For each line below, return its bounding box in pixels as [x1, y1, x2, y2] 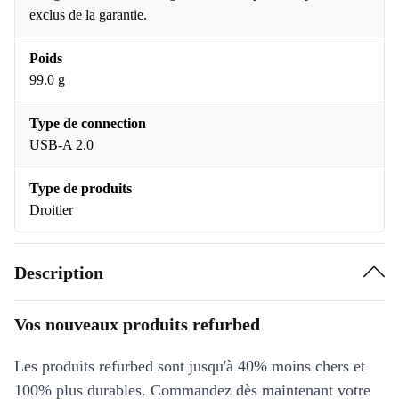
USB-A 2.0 [29, 137, 94, 152]
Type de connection [29, 116, 146, 131]
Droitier [29, 202, 73, 217]
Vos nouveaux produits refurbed [14, 314, 260, 334]
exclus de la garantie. [29, 7, 147, 22]
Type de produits [29, 181, 132, 196]
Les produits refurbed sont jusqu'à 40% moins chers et [14, 357, 365, 375]
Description [14, 262, 103, 282]
